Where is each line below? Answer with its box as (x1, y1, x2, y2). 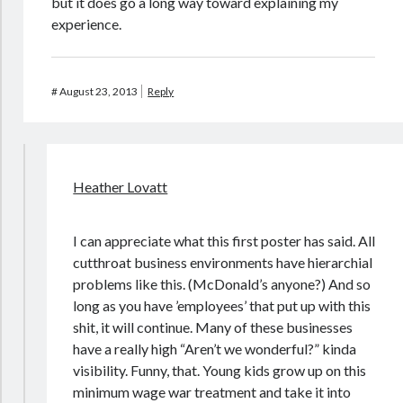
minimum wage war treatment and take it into (73, 383, 352, 400)
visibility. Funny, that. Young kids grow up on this (73, 362, 367, 379)
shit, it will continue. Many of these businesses (73, 318, 354, 336)
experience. (51, 15, 122, 32)
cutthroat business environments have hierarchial (73, 254, 373, 271)
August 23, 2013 (59, 85, 139, 98)
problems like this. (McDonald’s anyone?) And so (73, 275, 372, 292)
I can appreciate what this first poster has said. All (73, 232, 376, 249)
